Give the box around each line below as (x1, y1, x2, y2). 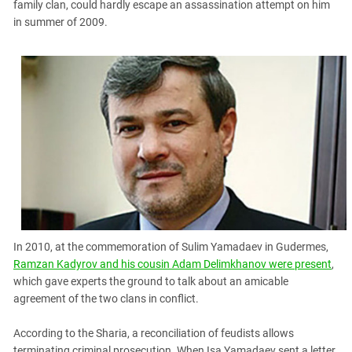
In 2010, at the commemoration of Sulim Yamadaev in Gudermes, (13, 240, 328, 254)
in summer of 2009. (13, 16, 108, 29)
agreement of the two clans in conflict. (13, 292, 199, 306)
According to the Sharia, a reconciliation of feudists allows (13, 327, 294, 340)
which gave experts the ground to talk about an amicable (13, 275, 288, 288)
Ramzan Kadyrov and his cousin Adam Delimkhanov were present (13, 258, 332, 271)
